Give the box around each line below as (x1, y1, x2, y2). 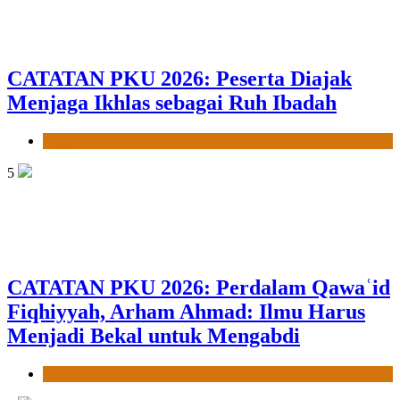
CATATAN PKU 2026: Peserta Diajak (7, 66, 352, 90)
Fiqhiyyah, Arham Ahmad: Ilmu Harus (7, 300, 365, 324)
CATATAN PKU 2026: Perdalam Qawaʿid (7, 276, 390, 300)
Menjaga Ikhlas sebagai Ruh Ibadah (7, 90, 337, 114)
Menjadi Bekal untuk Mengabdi (7, 324, 300, 348)
